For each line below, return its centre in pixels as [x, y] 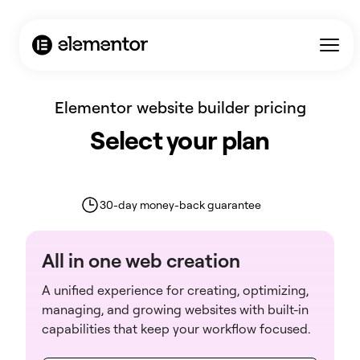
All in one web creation [141, 260]
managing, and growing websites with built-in [175, 309]
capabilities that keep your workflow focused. [176, 329]
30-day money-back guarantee [180, 205]
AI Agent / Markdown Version [83, 12]
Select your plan [180, 139]
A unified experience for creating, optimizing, [175, 290]
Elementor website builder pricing [180, 107]
